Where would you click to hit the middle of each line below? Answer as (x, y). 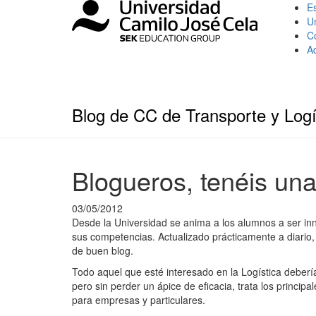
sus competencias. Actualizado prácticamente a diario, (193, 236)
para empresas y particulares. (139, 300)
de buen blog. (103, 250)
